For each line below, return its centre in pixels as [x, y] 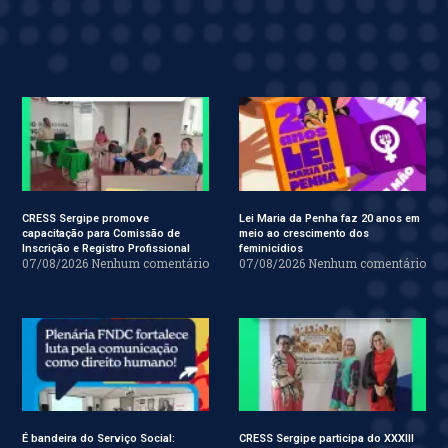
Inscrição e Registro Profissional [106, 248]
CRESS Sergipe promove [85, 218]
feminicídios [271, 248]
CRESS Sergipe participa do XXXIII [326, 439]
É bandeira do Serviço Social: [98, 439]
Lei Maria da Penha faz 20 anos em [329, 218]
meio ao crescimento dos [304, 233]
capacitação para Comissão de [101, 233]
